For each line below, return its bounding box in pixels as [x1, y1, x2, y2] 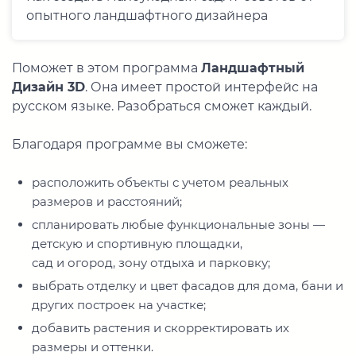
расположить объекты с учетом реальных [32, 175, 288, 191]
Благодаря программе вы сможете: [12, 137, 247, 153]
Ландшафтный [201, 60, 304, 76]
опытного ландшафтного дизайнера [26, 8, 268, 24]
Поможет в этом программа [12, 60, 201, 76]
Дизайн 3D [12, 79, 85, 95]
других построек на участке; [32, 297, 206, 313]
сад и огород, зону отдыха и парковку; [32, 255, 270, 271]
